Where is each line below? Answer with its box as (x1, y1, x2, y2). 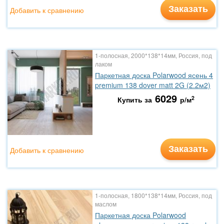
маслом (95, 199, 116, 208)
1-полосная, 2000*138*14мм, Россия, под (95, 51, 212, 59)
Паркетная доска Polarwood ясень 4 (95, 70, 213, 80)
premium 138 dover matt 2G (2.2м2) (95, 80, 210, 90)
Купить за (117, 94, 152, 104)
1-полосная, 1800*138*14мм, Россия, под (95, 191, 212, 199)
